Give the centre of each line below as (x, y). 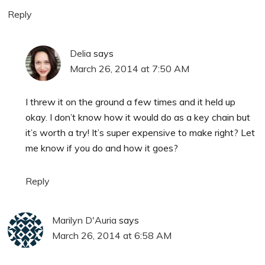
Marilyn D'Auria (85, 220)
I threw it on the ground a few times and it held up (131, 101)
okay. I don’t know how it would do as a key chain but (138, 117)
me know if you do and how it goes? (102, 148)
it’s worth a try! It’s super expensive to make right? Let (140, 132)
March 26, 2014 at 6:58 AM (112, 235)
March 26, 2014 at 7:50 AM (130, 68)
